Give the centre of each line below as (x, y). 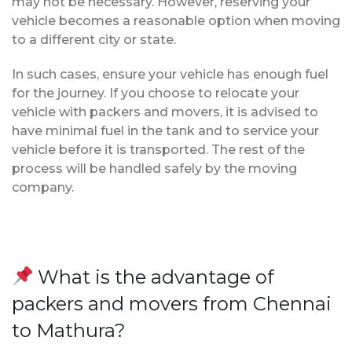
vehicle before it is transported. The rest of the (158, 149)
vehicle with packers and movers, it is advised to (165, 112)
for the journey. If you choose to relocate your (156, 93)
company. (43, 187)
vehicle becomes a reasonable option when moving (176, 20)
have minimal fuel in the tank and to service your (165, 130)
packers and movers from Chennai (172, 303)
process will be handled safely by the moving (154, 168)
